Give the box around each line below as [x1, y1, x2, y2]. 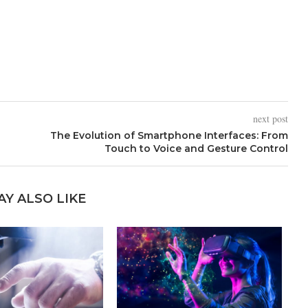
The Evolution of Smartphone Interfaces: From [49, 129, 288, 142]
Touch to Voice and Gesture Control [104, 142, 288, 155]
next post [252, 112, 288, 126]
